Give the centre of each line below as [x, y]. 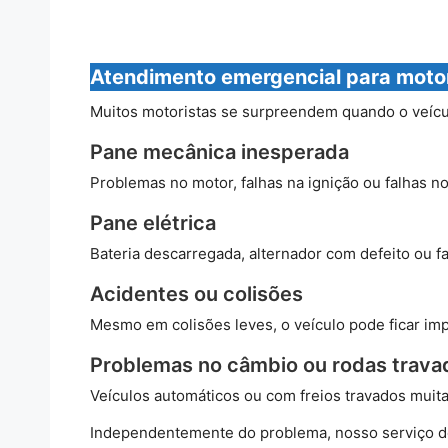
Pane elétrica [152, 222]
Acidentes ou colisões [196, 293]
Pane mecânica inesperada [219, 151]
